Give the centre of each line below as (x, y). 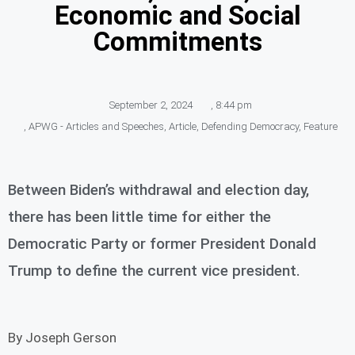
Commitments (177, 42)
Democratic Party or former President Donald (162, 244)
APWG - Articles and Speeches (96, 127)
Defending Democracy (250, 127)
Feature (321, 127)
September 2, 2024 (151, 105)
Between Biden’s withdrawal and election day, (158, 190)
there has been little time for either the (139, 217)
